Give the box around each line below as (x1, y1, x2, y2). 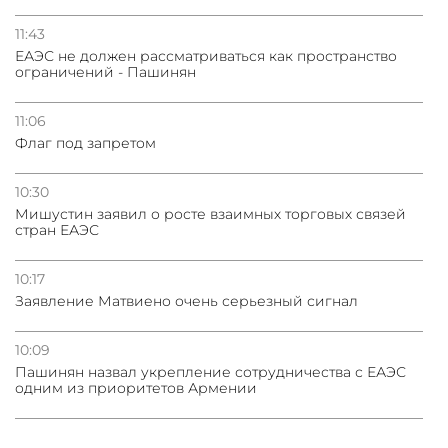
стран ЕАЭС (15, 221, 99, 240)
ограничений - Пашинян (15, 63, 196, 82)
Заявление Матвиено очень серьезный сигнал (15, 292, 358, 311)
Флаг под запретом (15, 134, 156, 153)
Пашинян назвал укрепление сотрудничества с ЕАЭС (15, 363, 406, 382)
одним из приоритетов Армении (15, 379, 257, 398)
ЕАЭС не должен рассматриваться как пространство (15, 47, 397, 66)
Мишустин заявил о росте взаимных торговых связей (15, 205, 406, 224)
